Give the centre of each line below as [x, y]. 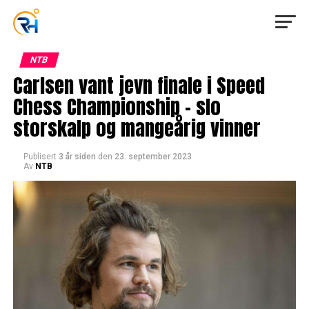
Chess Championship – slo [117, 107]
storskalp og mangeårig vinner [137, 128]
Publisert [40, 157]
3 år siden [77, 157]
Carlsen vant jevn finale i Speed [139, 85]
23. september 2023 [153, 157]
